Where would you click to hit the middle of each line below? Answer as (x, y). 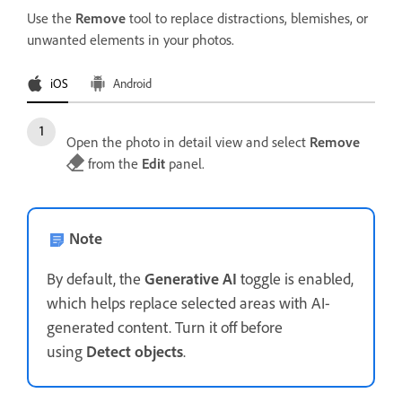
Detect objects (135, 352)
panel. (185, 164)
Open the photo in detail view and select (188, 142)
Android (132, 83)
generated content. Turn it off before (165, 328)
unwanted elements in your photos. (131, 40)
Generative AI (191, 279)
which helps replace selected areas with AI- (188, 303)
